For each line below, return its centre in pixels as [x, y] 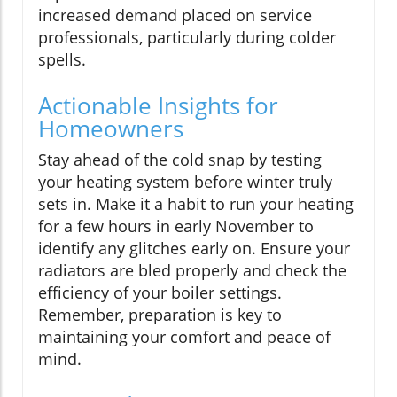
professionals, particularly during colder [187, 38]
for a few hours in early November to [176, 226]
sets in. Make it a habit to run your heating [196, 204]
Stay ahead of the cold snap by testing [180, 160]
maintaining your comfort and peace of [184, 337]
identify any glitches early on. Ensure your [194, 249]
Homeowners [111, 129]
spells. [62, 60]
